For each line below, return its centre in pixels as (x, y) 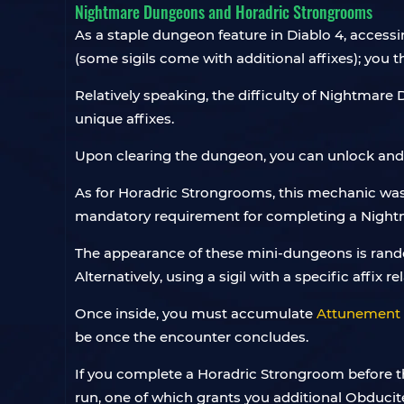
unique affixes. (124, 119)
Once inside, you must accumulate (196, 313)
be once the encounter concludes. (192, 337)
